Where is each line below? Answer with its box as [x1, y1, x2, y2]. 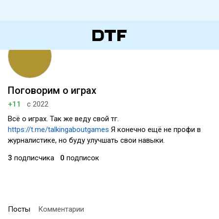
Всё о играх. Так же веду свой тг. [8, 114, 119, 123]
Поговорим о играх [8, 85, 96, 96]
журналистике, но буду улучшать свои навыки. [8, 136, 165, 145]
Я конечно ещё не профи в [109, 125, 201, 134]
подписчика [12, 153, 54, 162]
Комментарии [38, 205, 84, 214]
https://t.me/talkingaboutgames [8, 125, 109, 134]
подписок [65, 153, 99, 162]
